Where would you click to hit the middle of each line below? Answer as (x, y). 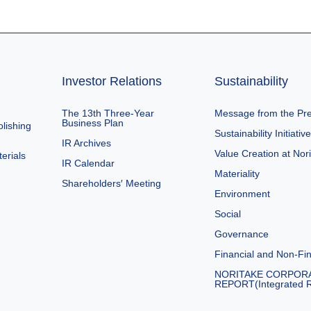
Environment (243, 193)
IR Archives (87, 143)
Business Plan (93, 123)
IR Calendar (89, 163)
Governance (242, 234)
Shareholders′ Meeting (112, 183)
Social (228, 213)
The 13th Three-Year (108, 113)
